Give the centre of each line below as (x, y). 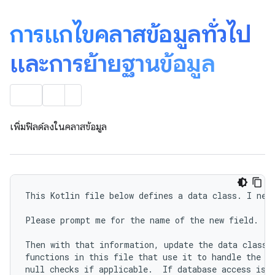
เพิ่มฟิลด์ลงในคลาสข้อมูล (58, 127)
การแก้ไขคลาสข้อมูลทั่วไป (131, 34)
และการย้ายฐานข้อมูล (112, 63)
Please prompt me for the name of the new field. (142, 220)
